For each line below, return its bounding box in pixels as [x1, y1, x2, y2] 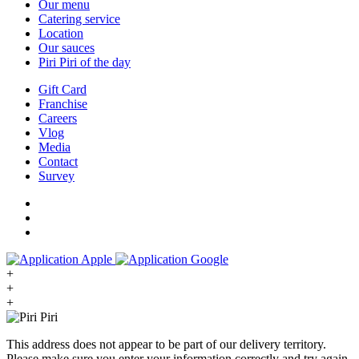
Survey [38, 168, 75, 183]
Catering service [38, 11, 120, 26]
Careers [38, 111, 77, 125]
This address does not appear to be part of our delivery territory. [6, 337, 326, 351]
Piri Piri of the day [38, 54, 131, 69]
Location [38, 26, 83, 40]
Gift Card [38, 82, 87, 96]
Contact [38, 154, 78, 168]
